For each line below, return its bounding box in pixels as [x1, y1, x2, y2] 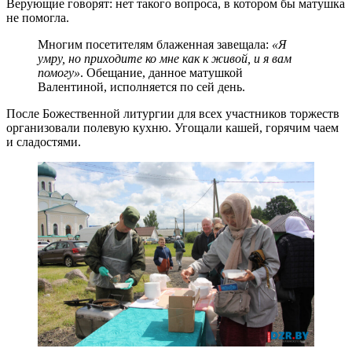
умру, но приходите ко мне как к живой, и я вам [38, 52, 291, 66]
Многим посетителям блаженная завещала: [38, 38, 272, 52]
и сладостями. [6, 135, 81, 149]
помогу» [38, 66, 80, 80]
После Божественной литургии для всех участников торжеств [6, 107, 339, 121]
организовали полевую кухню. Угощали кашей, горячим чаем [6, 121, 339, 135]
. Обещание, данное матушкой [80, 66, 243, 80]
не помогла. [6, 11, 69, 25]
